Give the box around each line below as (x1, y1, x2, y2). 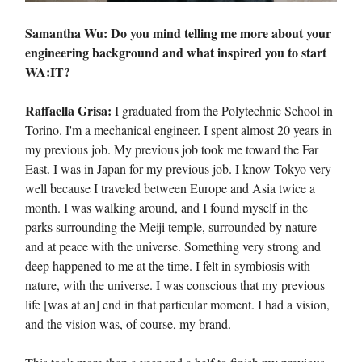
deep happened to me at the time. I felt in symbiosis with (25, 257, 310, 275)
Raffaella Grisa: (25, 101, 112, 120)
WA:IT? (25, 62, 70, 82)
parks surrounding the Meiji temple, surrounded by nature (25, 218, 317, 236)
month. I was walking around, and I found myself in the (25, 199, 308, 217)
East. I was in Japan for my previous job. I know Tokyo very (25, 160, 331, 178)
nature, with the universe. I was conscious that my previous (25, 276, 325, 294)
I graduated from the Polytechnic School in (112, 102, 333, 120)
